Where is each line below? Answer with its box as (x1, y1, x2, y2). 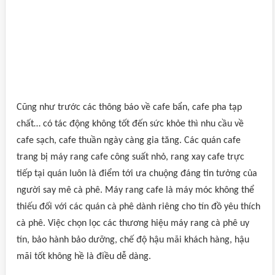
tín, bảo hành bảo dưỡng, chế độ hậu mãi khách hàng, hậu (17, 235, 249, 245)
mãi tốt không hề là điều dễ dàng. (17, 252, 151, 261)
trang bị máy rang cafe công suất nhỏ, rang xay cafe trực (17, 152, 244, 162)
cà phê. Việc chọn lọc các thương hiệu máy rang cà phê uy (17, 219, 249, 228)
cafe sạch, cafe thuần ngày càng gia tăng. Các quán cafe (17, 136, 241, 145)
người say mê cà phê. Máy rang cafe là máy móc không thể (17, 185, 254, 195)
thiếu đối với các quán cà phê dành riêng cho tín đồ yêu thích (17, 202, 260, 212)
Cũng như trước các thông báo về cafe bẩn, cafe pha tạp (17, 103, 242, 112)
